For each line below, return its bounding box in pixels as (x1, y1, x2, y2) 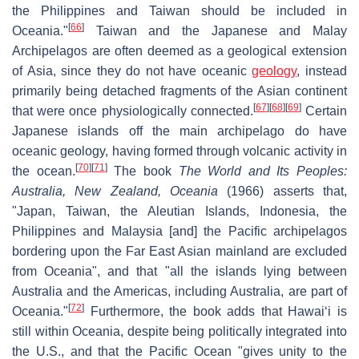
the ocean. (12, 163, 75, 178)
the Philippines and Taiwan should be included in (12, 3, 347, 18)
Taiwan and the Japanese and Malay (84, 23, 347, 38)
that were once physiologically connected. (12, 103, 253, 118)
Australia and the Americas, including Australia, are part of (12, 284, 347, 298)
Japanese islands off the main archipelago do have (12, 123, 347, 138)
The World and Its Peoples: (178, 163, 347, 178)
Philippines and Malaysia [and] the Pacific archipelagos (12, 224, 347, 238)
